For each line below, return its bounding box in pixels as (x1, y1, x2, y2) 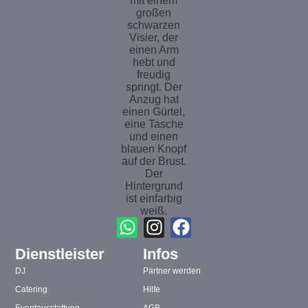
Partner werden (142, 266, 201, 276)
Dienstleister (15, 245, 105, 263)
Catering (15, 285, 48, 295)
